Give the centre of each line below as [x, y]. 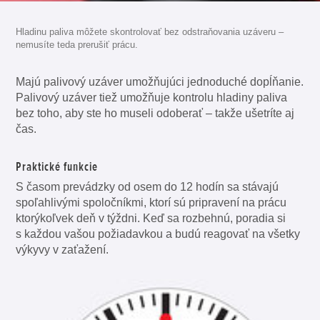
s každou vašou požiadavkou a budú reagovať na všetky [158, 234]
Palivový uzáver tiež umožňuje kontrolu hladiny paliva [152, 98]
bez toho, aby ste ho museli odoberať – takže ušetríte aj [155, 114]
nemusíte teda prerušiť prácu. [77, 45]
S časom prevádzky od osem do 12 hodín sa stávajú [147, 186]
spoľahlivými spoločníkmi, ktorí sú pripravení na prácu [151, 202]
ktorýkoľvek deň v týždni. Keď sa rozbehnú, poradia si [151, 218]
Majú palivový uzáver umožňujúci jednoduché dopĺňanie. [160, 82]
